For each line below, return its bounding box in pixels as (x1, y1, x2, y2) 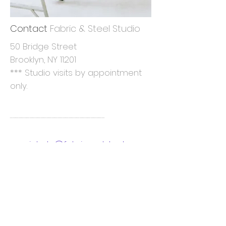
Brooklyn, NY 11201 (10, 53, 76, 66)
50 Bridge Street (10, 40, 77, 52)
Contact (10, 22, 47, 35)
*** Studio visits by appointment (10, 67, 142, 79)
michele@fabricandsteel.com (21, 138, 144, 150)
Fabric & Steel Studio (50, 22, 140, 35)
